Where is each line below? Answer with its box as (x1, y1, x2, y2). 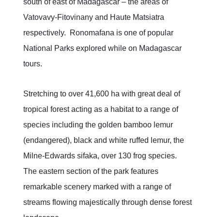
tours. (23, 60, 42, 68)
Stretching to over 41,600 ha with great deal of (23, 90, 180, 98)
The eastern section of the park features (23, 167, 158, 176)
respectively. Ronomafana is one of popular (23, 29, 173, 37)
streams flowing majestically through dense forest (23, 198, 192, 207)
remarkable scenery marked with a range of (23, 183, 171, 191)
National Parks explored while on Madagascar (23, 44, 182, 53)
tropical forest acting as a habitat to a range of (23, 105, 178, 114)
